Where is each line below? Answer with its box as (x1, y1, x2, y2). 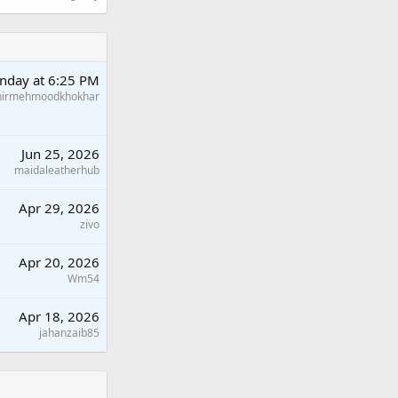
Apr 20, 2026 (19, 253, 99, 271)
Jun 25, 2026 (21, 145, 99, 163)
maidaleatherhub (14, 163, 99, 178)
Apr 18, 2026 (19, 307, 99, 325)
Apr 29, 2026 (19, 199, 99, 217)
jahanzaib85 (39, 325, 99, 340)
